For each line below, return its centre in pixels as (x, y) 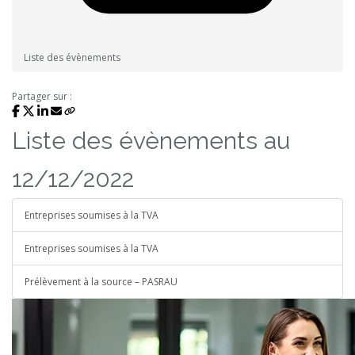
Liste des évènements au (151, 141)
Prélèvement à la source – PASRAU (101, 282)
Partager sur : (42, 96)
